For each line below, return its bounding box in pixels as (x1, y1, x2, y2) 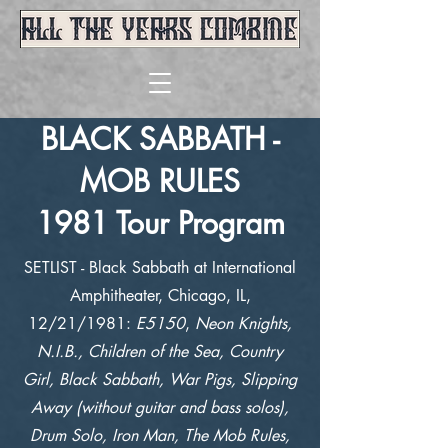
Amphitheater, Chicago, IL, (69, 285, 251, 306)
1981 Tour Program (35, 203, 285, 243)
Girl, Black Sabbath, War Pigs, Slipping (23, 369, 297, 390)
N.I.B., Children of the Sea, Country (37, 341, 283, 362)
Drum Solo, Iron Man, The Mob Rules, (30, 425, 290, 446)
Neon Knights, (195, 313, 292, 334)
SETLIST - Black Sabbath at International (24, 257, 296, 278)
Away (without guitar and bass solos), (31, 397, 289, 418)
